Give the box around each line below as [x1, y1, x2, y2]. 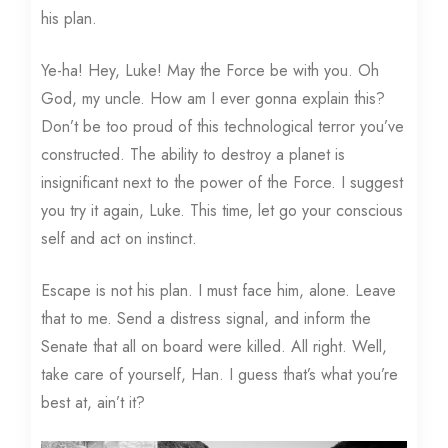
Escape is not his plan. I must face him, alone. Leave [41, 279, 397, 303]
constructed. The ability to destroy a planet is [41, 143, 346, 167]
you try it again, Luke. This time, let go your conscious [41, 199, 404, 223]
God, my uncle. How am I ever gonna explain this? [41, 87, 386, 111]
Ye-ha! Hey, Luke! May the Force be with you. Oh [41, 59, 380, 83]
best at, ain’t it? [41, 391, 146, 415]
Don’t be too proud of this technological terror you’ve [41, 115, 405, 139]
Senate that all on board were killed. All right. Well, [41, 335, 388, 359]
